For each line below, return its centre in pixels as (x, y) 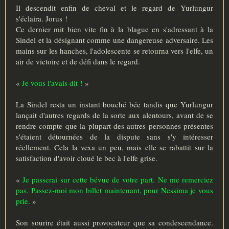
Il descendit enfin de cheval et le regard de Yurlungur (114, 7)
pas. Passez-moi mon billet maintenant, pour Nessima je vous (114, 190)
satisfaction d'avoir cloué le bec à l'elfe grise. (87, 158)
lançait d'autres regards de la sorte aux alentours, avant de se (114, 115)
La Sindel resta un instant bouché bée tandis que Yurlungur (114, 104)
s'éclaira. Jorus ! (42, 18)
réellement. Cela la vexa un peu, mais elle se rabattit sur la (114, 147)
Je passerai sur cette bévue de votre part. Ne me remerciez (118, 179)
